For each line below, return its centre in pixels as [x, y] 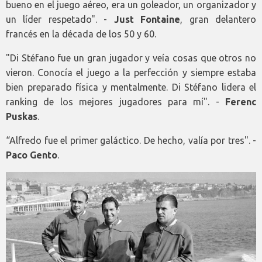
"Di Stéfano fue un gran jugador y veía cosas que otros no [131, 58]
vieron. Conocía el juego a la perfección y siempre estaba [131, 73]
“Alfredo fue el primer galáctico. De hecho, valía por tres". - [131, 141]
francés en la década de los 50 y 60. [81, 34]
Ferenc [241, 102]
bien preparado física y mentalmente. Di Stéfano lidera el [131, 87]
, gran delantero [218, 20]
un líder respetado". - [60, 20]
